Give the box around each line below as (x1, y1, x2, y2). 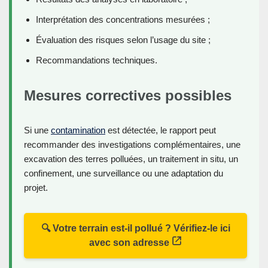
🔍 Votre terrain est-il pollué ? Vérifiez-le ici (41, 223, 230, 234)
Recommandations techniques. (36, 55, 157, 66)
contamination (51, 125, 105, 136)
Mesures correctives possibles (24, 87, 232, 104)
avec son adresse (89, 237, 172, 248)
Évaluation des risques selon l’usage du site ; (36, 35, 211, 45)
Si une (24, 125, 51, 136)
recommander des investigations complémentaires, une (24, 139, 240, 150)
